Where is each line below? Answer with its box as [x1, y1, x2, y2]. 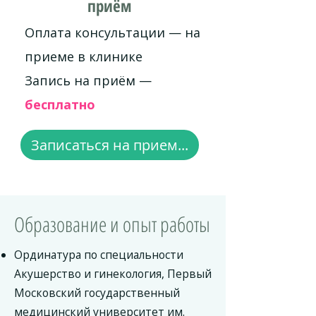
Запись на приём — [25, 72, 152, 89]
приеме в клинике [25, 48, 142, 65]
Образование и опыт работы [14, 210, 210, 238]
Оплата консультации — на [25, 24, 200, 41]
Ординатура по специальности [14, 247, 183, 262]
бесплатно [25, 96, 95, 113]
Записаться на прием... [31, 135, 188, 154]
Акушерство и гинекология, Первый [14, 266, 212, 281]
